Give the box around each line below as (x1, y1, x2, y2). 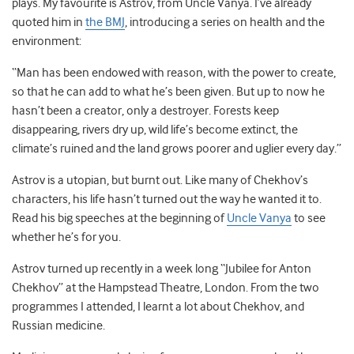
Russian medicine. (12, 318, 105, 333)
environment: (12, 34, 81, 49)
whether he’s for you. (12, 230, 121, 245)
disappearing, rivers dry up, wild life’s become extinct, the (12, 122, 298, 137)
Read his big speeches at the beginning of (12, 211, 227, 226)
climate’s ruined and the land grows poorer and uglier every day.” (12, 141, 341, 156)
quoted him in (12, 15, 85, 30)
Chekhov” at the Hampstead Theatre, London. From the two (12, 281, 319, 296)
